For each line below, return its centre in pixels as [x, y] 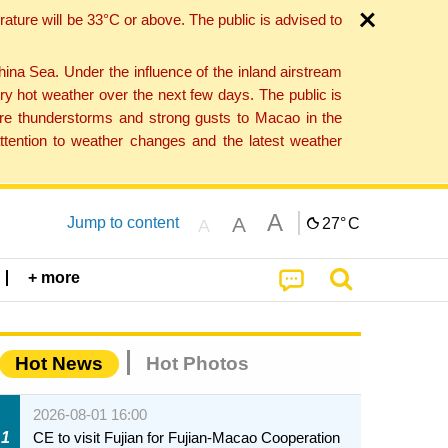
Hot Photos [197, 364]
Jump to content [122, 222]
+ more [54, 278]
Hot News [59, 364]
